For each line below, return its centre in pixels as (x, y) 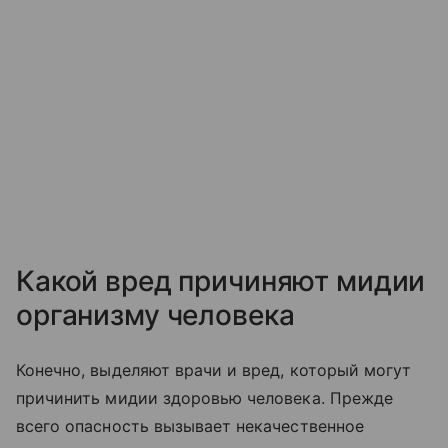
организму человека (155, 315)
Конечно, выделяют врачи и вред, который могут (214, 370)
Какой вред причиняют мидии (221, 281)
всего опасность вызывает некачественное (190, 426)
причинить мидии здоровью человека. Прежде (204, 398)
